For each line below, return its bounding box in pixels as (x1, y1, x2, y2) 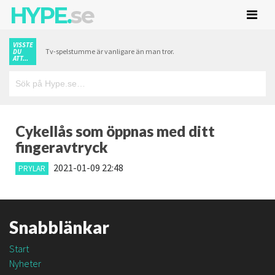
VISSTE (13, 41, 33, 49)
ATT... (13, 54, 28, 63)
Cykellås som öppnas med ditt (15, 122, 215, 140)
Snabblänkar (9, 217, 109, 238)
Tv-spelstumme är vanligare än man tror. (45, 47, 174, 56)
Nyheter (9, 257, 41, 269)
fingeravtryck (15, 138, 108, 156)
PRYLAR (18, 163, 45, 174)
